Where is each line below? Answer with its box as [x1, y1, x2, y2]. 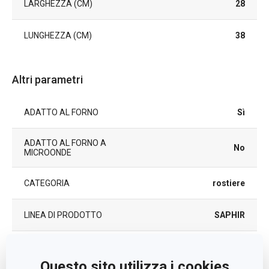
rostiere [213, 178, 245, 188]
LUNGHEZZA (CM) [24, 31, 92, 40]
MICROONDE [24, 148, 71, 157]
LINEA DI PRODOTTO [24, 210, 102, 220]
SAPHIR [214, 210, 245, 220]
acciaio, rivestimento [160, 242, 245, 252]
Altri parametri [12, 73, 83, 86]
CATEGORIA [24, 178, 70, 188]
